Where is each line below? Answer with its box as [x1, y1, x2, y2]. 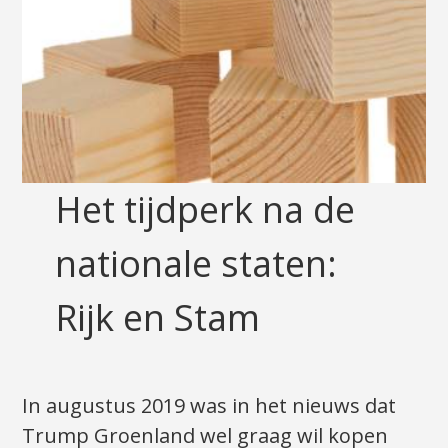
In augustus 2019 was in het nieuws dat [22, 391, 397, 419]
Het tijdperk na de [54, 184, 355, 234]
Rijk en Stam [54, 292, 260, 342]
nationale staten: [54, 238, 337, 288]
